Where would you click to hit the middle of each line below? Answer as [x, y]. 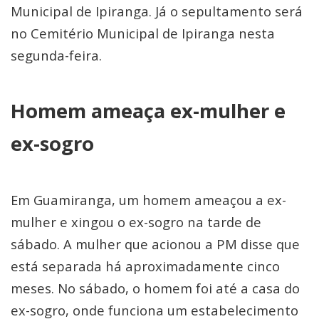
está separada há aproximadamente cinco [145, 266]
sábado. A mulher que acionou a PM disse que [155, 244]
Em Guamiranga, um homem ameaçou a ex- [148, 200]
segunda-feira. [56, 55]
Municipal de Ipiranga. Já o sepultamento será [157, 11]
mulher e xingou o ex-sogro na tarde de [136, 222]
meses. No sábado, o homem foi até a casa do [155, 288]
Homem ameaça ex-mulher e [148, 111]
